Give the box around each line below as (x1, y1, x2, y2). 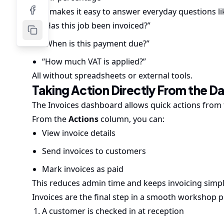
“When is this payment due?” (42, 38, 149, 49)
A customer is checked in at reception (42, 205, 184, 216)
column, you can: (98, 113, 164, 124)
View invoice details (42, 127, 115, 138)
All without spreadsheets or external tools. (32, 70, 192, 81)
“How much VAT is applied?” (42, 56, 146, 67)
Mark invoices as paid (42, 163, 123, 174)
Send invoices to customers (42, 145, 146, 156)
